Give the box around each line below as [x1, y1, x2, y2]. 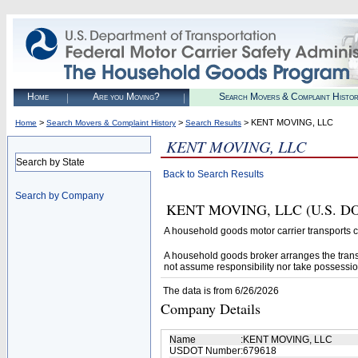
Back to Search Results [163, 169, 264, 180]
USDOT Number [169, 345, 241, 356]
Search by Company [15, 190, 104, 201]
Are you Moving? [92, 91, 160, 102]
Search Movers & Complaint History [46, 118, 176, 127]
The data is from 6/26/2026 [163, 285, 279, 296]
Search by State [16, 157, 85, 168]
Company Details [161, 299, 261, 318]
